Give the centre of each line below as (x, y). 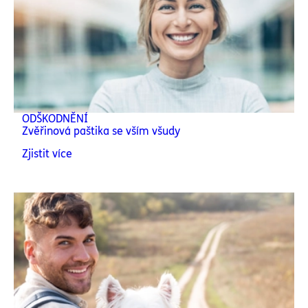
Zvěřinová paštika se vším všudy (102, 131)
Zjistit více (47, 154)
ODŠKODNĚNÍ (55, 119)
